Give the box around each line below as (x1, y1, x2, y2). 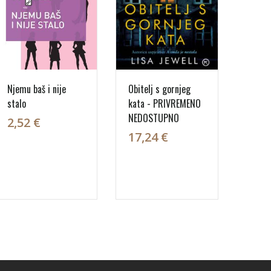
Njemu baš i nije (7, 82, 66, 96)
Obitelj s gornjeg (128, 82, 191, 96)
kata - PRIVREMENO (128, 96, 201, 111)
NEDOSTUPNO (128, 111, 179, 125)
